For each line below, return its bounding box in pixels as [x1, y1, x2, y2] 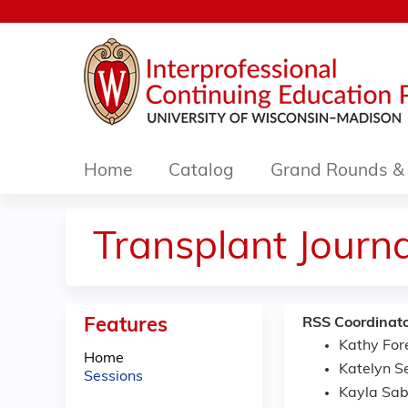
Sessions [84, 370, 143, 384]
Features [84, 316, 168, 337]
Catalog [168, 163, 234, 180]
